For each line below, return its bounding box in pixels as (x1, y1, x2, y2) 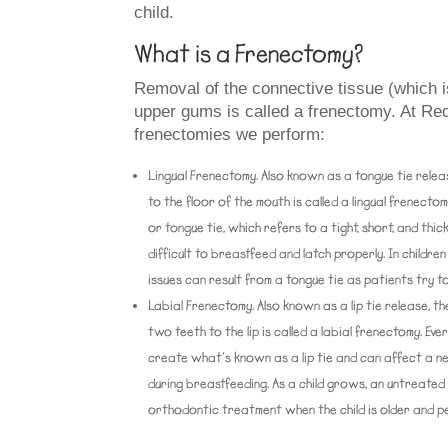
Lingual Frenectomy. (148, 166, 259, 184)
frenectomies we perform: (134, 124, 326, 144)
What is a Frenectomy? (134, 37, 365, 70)
